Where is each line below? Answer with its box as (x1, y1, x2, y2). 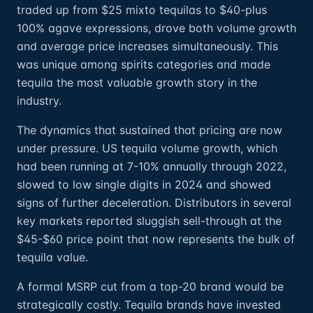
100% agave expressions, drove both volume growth (17, 21, 296, 35)
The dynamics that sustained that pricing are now (17, 123, 282, 137)
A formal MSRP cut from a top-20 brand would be (17, 279, 284, 293)
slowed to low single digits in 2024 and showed (17, 177, 271, 191)
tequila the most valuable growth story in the (17, 75, 257, 89)
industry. (17, 94, 61, 108)
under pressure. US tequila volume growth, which (17, 141, 277, 155)
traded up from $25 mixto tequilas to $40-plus (17, 3, 267, 17)
